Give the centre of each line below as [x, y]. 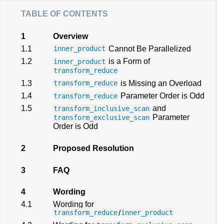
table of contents [64, 12]
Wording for [73, 204]
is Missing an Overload [160, 83]
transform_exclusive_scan [102, 118]
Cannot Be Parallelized [148, 48]
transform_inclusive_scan [102, 109]
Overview [70, 36]
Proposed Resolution [93, 148]
